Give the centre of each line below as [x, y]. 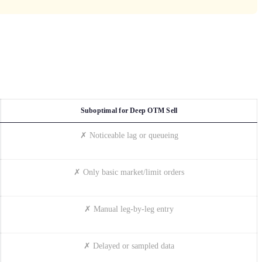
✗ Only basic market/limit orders [129, 172]
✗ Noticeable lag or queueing [129, 135]
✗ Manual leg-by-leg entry [129, 209]
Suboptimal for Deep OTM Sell [129, 110]
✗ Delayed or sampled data [129, 246]
